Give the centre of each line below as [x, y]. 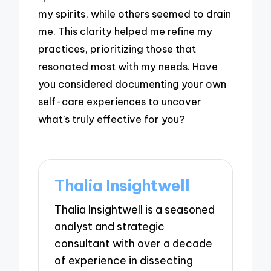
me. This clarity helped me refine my [126, 31]
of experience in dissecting [124, 261]
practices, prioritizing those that [117, 49]
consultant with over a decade [134, 244]
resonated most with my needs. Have [128, 67]
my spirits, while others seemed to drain [135, 14]
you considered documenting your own [132, 84]
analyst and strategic [110, 227]
